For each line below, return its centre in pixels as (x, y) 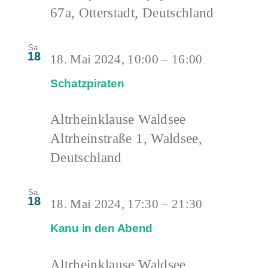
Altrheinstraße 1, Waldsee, (126, 138)
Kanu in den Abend (102, 229)
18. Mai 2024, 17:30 (105, 204)
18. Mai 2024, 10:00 (105, 59)
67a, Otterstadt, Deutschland (132, 12)
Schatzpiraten (87, 83)
